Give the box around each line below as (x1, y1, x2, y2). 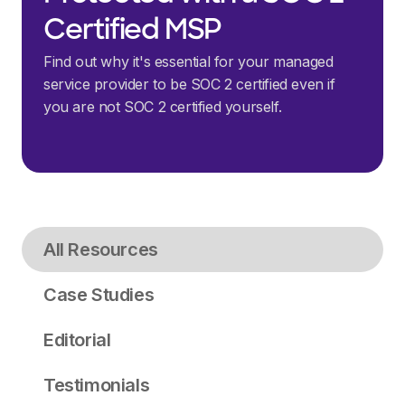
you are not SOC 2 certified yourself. (43, 98, 282, 117)
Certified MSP (43, 18, 222, 47)
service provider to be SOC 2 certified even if (43, 75, 335, 94)
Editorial (43, 329, 111, 352)
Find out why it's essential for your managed (43, 52, 334, 71)
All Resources (43, 239, 158, 261)
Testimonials (43, 374, 150, 397)
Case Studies (43, 284, 155, 306)
